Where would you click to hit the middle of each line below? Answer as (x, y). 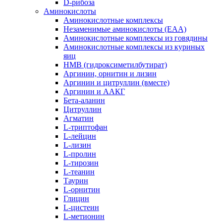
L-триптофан (85, 127)
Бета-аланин (84, 101)
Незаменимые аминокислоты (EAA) (125, 29)
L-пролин (80, 154)
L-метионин (84, 217)
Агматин (79, 118)
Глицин (76, 199)
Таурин (76, 181)
